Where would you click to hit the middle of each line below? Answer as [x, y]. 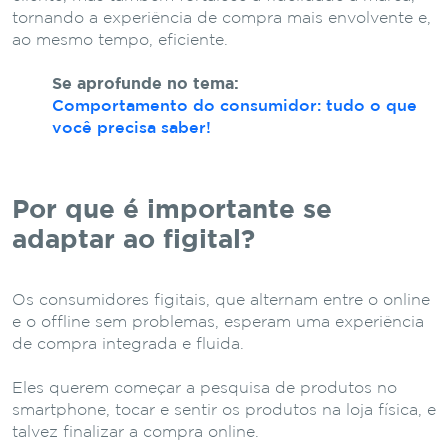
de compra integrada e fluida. [128, 344]
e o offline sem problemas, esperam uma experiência [218, 322]
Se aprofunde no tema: [145, 84]
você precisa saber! [131, 128]
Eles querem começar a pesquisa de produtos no [204, 388]
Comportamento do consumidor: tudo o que [234, 106]
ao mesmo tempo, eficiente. [120, 40]
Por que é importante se [172, 210]
